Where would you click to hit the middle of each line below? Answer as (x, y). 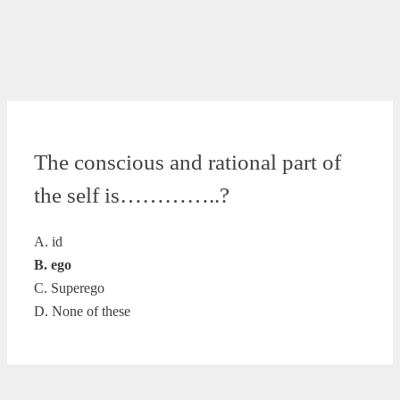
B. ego (53, 265)
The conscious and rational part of (187, 162)
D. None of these (82, 312)
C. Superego (69, 288)
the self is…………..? (132, 196)
